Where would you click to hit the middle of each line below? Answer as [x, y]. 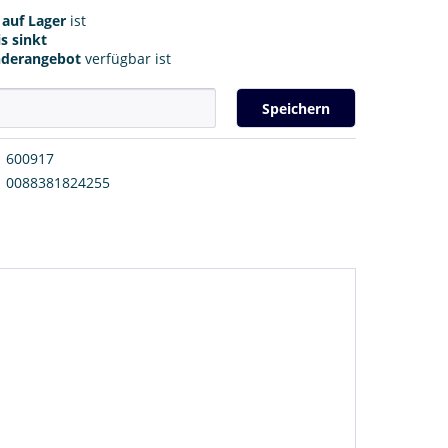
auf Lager [34, 20]
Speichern [295, 108]
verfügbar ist [126, 58]
